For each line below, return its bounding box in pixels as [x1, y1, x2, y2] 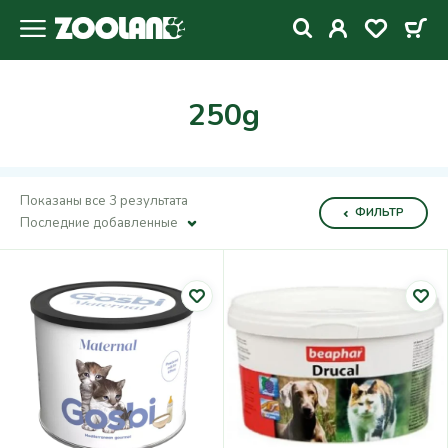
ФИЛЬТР [355, 205, 404, 220]
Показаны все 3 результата [20, 192, 188, 210]
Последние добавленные [20, 214, 178, 232]
